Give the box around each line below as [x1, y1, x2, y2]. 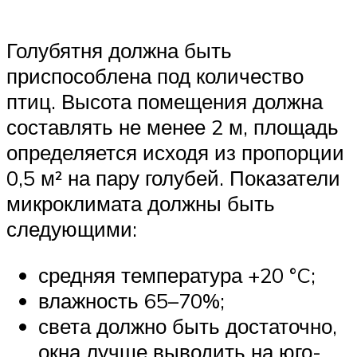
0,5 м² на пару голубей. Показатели [6, 165, 340, 191]
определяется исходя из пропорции [6, 139, 344, 166]
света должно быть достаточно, [38, 312, 337, 339]
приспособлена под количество [6, 63, 304, 89]
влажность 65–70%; [38, 287, 225, 313]
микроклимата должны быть [6, 190, 275, 217]
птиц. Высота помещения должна [6, 88, 323, 115]
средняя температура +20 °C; [38, 261, 316, 288]
